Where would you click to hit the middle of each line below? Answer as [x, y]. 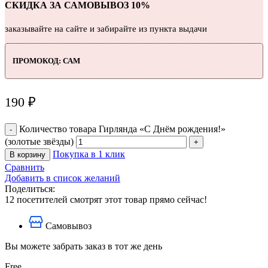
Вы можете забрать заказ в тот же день [83, 246]
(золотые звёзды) [39, 141]
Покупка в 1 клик [89, 154]
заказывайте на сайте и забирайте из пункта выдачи [106, 28]
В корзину [28, 154]
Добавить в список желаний [63, 178]
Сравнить [25, 167]
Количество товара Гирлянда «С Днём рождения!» [122, 129]
